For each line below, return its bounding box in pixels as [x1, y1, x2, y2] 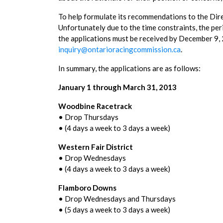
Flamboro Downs [58, 183, 116, 192]
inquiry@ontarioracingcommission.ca [58, 45, 181, 54]
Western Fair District [58, 142, 133, 151]
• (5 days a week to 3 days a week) [58, 205, 170, 214]
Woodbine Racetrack [58, 102, 132, 111]
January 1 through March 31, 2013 [58, 83, 177, 92]
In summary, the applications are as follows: [58, 64, 201, 73]
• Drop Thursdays [58, 112, 118, 121]
